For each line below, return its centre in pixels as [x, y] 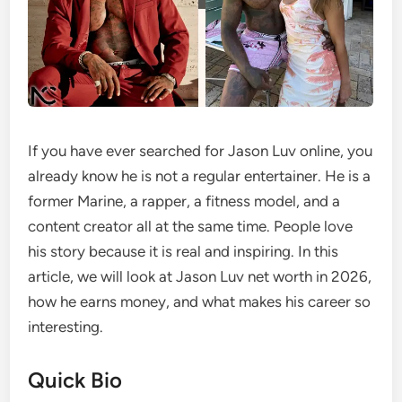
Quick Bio [75, 380]
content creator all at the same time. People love [191, 226]
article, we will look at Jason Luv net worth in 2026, [200, 276]
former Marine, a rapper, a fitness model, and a [184, 201]
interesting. [66, 327]
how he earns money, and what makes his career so [200, 301]
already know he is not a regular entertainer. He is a [200, 176]
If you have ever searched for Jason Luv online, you [201, 151]
